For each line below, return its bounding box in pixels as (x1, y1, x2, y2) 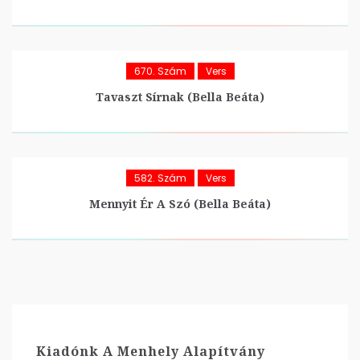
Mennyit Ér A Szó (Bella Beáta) (89, 196, 271, 211)
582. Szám (133, 171, 186, 185)
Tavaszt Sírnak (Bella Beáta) (96, 89, 264, 104)
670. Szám (133, 64, 186, 78)
